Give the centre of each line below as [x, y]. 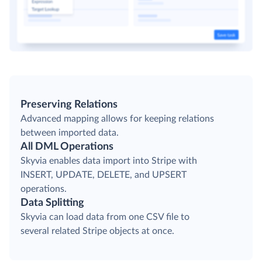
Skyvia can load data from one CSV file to [105, 217]
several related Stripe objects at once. [97, 231]
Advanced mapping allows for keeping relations [117, 119]
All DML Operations [67, 147]
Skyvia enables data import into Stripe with [109, 161]
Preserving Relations [69, 105]
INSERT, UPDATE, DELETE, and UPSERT [104, 175]
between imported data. [70, 133]
